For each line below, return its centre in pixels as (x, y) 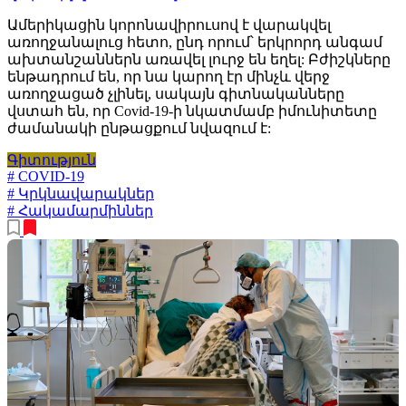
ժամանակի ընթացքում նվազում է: (139, 129)
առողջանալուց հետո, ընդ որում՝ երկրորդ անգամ (195, 43)
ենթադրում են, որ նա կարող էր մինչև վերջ (169, 77)
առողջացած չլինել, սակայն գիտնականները (176, 94)
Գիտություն (52, 160)
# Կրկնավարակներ (81, 194)
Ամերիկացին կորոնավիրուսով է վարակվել (169, 25)
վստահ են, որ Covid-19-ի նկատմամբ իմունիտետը (192, 111)
